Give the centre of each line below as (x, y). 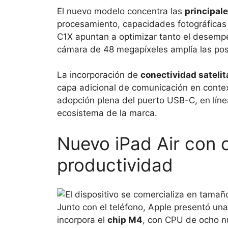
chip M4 (125, 220)
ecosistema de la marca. (107, 113)
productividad (115, 165)
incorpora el (82, 220)
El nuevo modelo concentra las (121, 11)
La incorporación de (99, 75)
